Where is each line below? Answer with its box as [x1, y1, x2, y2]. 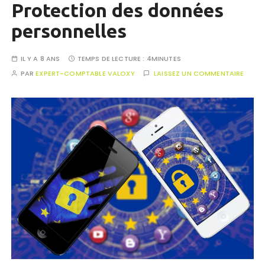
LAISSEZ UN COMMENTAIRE [154, 69, 244, 78]
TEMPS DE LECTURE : [77, 54, 147, 63]
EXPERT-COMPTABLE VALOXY [35, 69, 135, 78]
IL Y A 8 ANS [20, 54, 60, 63]
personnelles [11, 20, 127, 41]
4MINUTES [146, 54, 181, 63]
